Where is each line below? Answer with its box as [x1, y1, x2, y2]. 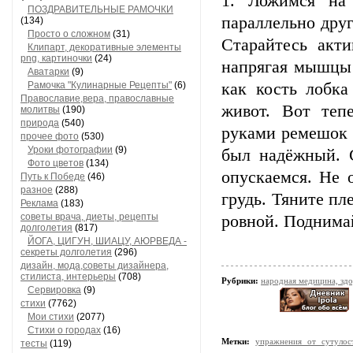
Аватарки [28, 66, 69, 77]
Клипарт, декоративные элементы [28, 42, 181, 53]
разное [20, 184, 53, 195]
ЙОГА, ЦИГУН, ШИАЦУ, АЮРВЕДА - [28, 236, 187, 247]
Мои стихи [28, 311, 74, 322]
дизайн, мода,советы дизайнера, [20, 260, 169, 271]
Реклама [20, 198, 58, 209]
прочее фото [20, 131, 79, 142]
